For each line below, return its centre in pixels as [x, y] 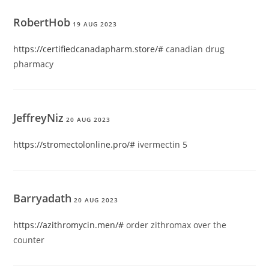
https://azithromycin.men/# [69, 225]
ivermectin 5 [162, 145]
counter [29, 240]
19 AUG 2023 [95, 24]
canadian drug [194, 49]
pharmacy [34, 64]
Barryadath [43, 198]
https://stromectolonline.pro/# [74, 145]
